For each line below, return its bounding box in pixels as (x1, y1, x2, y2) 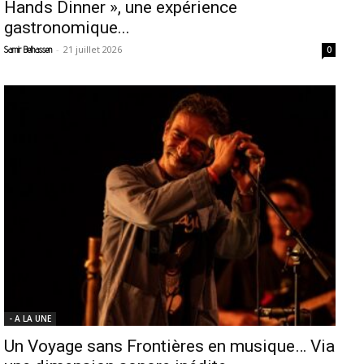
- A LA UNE (9, 312, 51, 324)
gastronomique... (4, 18, 130, 38)
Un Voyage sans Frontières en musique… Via (4, 336, 335, 356)
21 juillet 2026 (63, 43, 122, 56)
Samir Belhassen (4, 44, 52, 56)
